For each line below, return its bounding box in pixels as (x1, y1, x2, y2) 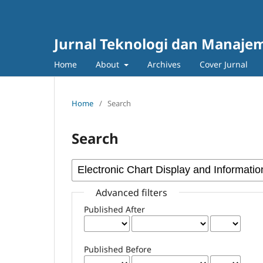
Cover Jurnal (199, 58, 248, 70)
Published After (84, 203, 146, 215)
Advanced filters (96, 186, 168, 199)
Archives (147, 58, 181, 70)
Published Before (84, 243, 152, 255)
